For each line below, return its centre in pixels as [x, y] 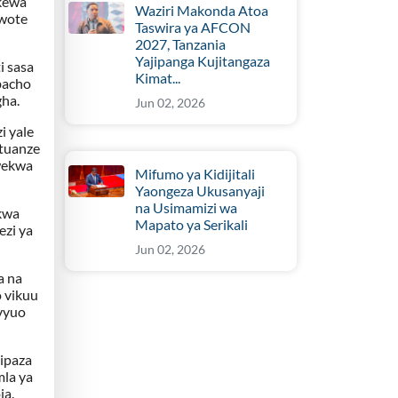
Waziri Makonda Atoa [202, 11]
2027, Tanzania [181, 44]
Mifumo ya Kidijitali [195, 174]
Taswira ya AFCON [193, 28]
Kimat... [158, 78]
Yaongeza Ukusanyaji [200, 191]
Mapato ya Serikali [192, 225]
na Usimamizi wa [187, 208]
